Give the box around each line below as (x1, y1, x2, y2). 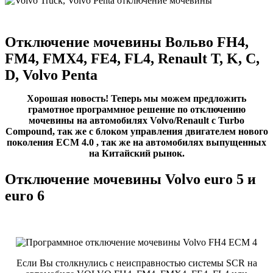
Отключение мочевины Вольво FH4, (5, 34, 249, 50)
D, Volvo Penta (5, 66, 97, 83)
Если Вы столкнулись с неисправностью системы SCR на (16, 257, 257, 268)
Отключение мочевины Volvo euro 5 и (5, 171, 256, 187)
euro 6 (5, 187, 44, 204)
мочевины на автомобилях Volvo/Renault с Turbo (29, 115, 244, 126)
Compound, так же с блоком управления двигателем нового (5, 126, 268, 136)
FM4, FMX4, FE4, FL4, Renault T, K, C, (5, 50, 260, 66)
